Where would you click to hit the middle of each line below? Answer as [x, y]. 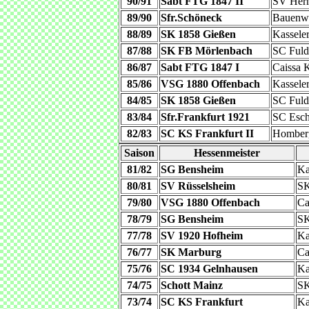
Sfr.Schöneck [191, 18]
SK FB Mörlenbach [207, 51]
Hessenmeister [227, 153]
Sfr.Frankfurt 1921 [205, 117]
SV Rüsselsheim [198, 186]
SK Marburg [191, 252]
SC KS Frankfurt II [207, 133]
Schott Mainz [192, 285]
